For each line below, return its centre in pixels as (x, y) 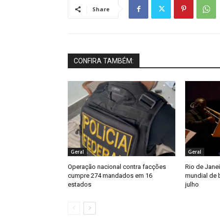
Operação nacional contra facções (117, 167)
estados (80, 185)
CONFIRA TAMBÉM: (104, 61)
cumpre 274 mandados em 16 (110, 176)
